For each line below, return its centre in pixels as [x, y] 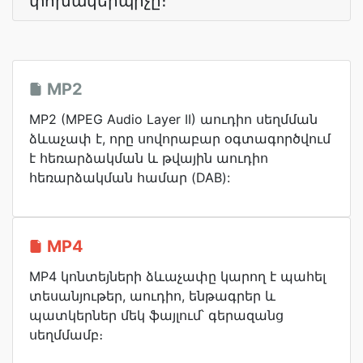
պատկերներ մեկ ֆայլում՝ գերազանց [156, 315]
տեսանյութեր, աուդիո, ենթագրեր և [152, 296]
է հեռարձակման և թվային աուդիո [149, 158]
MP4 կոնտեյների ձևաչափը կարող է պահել [177, 276]
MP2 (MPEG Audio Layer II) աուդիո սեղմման [173, 119]
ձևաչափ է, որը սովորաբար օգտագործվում [180, 139]
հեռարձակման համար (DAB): [130, 177]
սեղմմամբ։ [66, 335]
